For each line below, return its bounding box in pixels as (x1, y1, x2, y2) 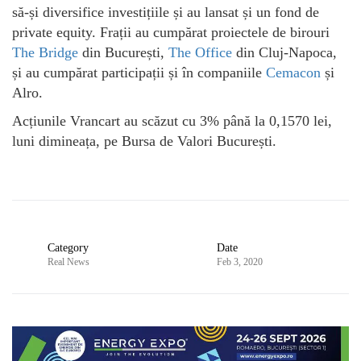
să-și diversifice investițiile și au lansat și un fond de (12, 4, 319, 21)
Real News (48, 256, 89, 268)
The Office (164, 44, 232, 61)
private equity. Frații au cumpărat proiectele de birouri (12, 24, 330, 41)
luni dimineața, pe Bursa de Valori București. (12, 133, 276, 150)
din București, (78, 44, 164, 61)
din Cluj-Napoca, (232, 44, 337, 61)
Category (48, 242, 89, 255)
